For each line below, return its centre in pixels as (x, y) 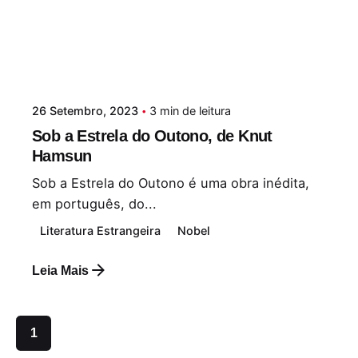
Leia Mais (60, 270)
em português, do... (94, 204)
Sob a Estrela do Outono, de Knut (152, 136)
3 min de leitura (190, 111)
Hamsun (62, 156)
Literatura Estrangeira (101, 231)
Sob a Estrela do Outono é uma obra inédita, (171, 183)
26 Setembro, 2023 (85, 111)
